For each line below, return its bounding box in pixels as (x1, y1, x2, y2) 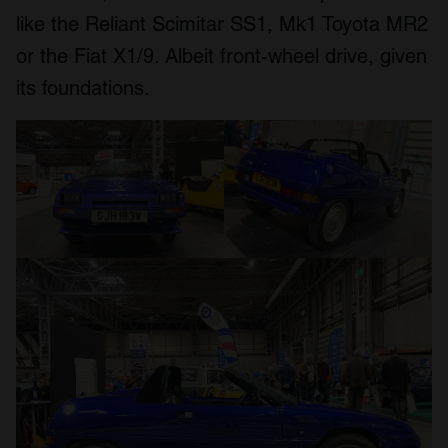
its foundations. (16, 75, 150, 100)
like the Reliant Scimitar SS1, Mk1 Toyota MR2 (16, 11, 428, 36)
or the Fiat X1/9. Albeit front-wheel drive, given (16, 43, 427, 68)
